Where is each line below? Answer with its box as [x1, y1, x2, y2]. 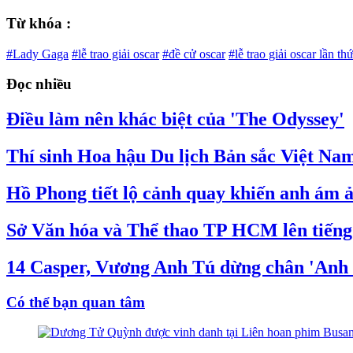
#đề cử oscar [162, 46, 225, 61]
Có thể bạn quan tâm [6, 293, 145, 310]
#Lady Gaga [6, 46, 69, 61]
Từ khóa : [6, 14, 71, 32]
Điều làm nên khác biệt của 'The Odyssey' [6, 109, 344, 130]
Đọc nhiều [6, 76, 72, 93]
